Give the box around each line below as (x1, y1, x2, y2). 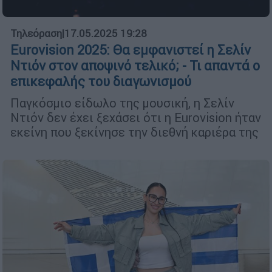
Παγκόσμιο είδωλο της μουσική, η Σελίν (10, 95, 234, 111)
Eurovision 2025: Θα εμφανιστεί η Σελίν (10, 42, 251, 59)
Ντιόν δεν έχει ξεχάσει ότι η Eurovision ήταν (10, 110, 261, 126)
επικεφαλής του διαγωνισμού (10, 73, 191, 90)
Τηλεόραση (10, 27, 62, 41)
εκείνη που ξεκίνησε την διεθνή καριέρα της (10, 124, 259, 140)
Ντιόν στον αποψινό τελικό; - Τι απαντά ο (10, 58, 260, 75)
